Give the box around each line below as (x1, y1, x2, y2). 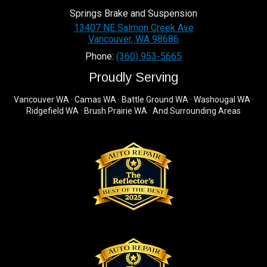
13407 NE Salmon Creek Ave (73, 22, 194, 34)
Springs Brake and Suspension (70, 8, 197, 20)
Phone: (85, 51, 116, 63)
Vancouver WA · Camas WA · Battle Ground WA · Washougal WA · (13, 95, 254, 105)
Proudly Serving (89, 70, 178, 85)
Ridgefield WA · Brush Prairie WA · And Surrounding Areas (26, 106, 241, 116)
